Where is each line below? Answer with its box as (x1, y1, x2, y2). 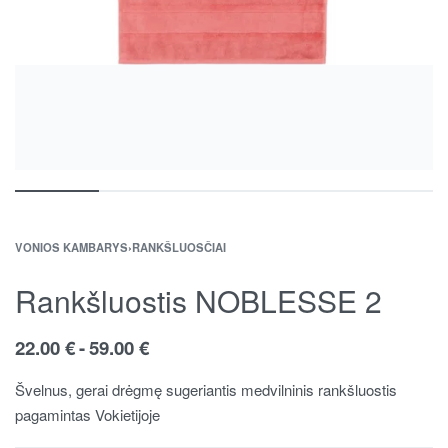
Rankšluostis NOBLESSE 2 (15, 278, 382, 322)
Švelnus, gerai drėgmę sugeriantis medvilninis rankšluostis (15, 378, 397, 400)
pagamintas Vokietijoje (15, 403, 160, 425)
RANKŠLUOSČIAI (132, 238, 226, 255)
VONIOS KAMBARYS (15, 238, 128, 255)
